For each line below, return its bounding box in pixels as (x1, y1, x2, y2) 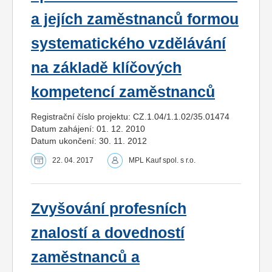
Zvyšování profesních (31, 200, 186, 217)
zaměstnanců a (31, 248, 140, 265)
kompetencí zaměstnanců (31, 83, 215, 100)
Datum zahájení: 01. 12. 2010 (31, 123, 145, 134)
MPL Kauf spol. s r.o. (129, 155, 195, 165)
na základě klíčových (31, 59, 182, 76)
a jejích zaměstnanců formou (31, 10, 239, 27)
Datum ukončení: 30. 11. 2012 (31, 135, 147, 146)
